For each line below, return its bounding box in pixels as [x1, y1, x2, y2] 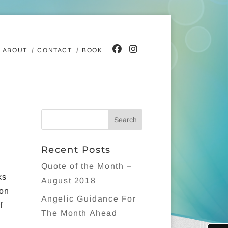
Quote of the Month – [41, 162, 132, 170]
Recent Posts [41, 144, 111, 155]
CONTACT [37, 47, 72, 54]
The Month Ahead [41, 209, 118, 217]
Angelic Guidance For [41, 194, 136, 203]
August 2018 [41, 176, 96, 185]
